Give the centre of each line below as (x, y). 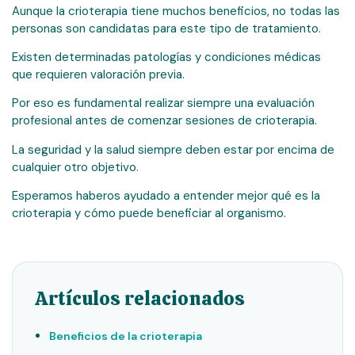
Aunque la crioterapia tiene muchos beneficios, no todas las (176, 11)
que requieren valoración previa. (98, 74)
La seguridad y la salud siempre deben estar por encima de (173, 149)
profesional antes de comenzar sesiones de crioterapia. (164, 121)
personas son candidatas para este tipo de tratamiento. (166, 28)
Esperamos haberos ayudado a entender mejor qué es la (166, 196)
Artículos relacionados (140, 299)
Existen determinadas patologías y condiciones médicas (166, 57)
